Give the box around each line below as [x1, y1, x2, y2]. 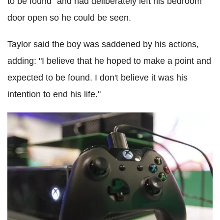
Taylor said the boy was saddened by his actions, [7, 39, 199, 49]
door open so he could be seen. [7, 13, 131, 23]
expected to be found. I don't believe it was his [7, 73, 188, 82]
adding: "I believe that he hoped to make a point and [7, 56, 211, 66]
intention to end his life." [7, 89, 101, 99]
